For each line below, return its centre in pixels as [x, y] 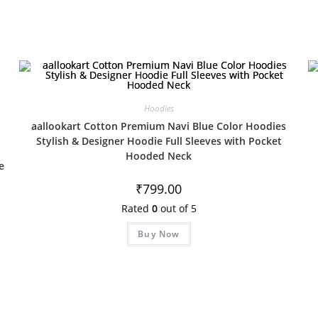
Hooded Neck [159, 156]
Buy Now [159, 234]
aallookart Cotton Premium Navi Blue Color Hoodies [159, 126]
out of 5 [177, 208]
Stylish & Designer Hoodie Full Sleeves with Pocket [159, 141]
